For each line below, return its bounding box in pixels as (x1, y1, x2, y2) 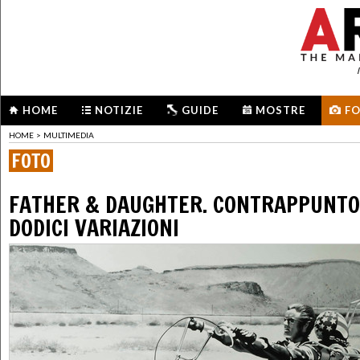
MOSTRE (256, 104, 305, 117)
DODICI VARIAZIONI (9, 212, 179, 244)
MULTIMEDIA (43, 130, 94, 141)
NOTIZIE (95, 104, 143, 117)
